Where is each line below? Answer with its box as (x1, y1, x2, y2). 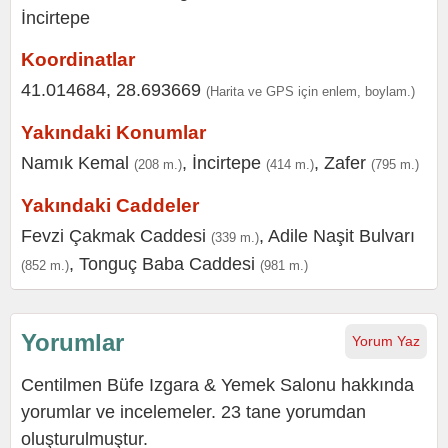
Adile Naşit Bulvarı (268, 226, 415, 246)
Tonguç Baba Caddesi (79, 254, 255, 274)
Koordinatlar (21, 49, 135, 70)
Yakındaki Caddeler (21, 195, 199, 216)
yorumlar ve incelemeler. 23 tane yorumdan (21, 402, 366, 422)
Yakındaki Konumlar (21, 122, 206, 143)
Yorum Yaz (352, 333, 420, 349)
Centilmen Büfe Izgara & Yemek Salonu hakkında (21, 375, 414, 395)
